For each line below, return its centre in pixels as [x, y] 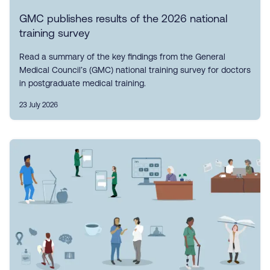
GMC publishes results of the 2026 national [123, 18]
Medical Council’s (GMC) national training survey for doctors [135, 70]
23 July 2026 [39, 105]
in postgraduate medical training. [83, 83]
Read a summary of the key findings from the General [122, 57]
